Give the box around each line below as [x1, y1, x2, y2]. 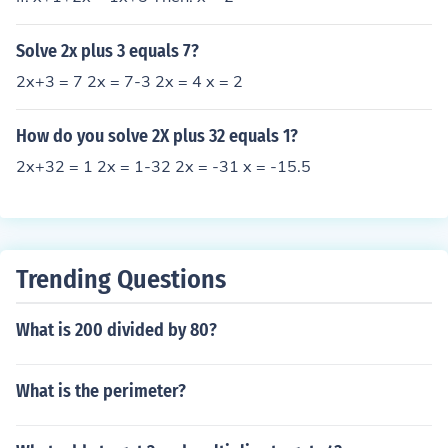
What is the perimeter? [16, 380, 186, 402]
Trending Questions [16, 264, 226, 295]
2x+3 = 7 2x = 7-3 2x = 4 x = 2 [16, 71, 243, 91]
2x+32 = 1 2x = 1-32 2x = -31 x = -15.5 [16, 156, 311, 176]
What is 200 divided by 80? [16, 319, 217, 341]
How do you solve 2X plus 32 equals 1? [16, 125, 298, 147]
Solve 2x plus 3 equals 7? [16, 40, 199, 62]
